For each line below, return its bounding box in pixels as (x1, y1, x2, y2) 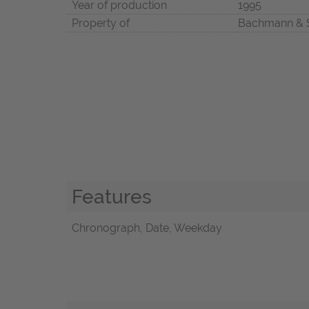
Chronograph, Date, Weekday (72, 221, 222, 235)
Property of (72, 16, 130, 30)
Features (72, 184, 152, 208)
